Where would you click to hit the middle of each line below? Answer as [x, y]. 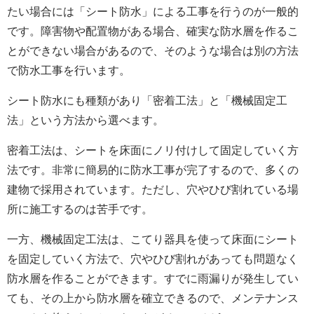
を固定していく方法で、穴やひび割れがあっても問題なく [153, 259]
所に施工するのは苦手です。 [80, 210]
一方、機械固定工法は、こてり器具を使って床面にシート [153, 240]
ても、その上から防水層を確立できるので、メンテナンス [153, 299]
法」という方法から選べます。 [86, 121]
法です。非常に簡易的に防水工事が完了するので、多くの [153, 170]
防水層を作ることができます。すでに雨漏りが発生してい [153, 279]
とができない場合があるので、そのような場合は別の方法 [153, 51]
